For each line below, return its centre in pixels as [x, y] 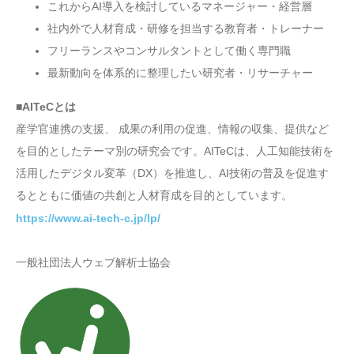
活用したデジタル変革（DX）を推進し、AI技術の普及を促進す [172, 173]
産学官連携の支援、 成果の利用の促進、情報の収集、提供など [172, 129]
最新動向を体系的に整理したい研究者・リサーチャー [180, 72]
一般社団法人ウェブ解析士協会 [93, 263]
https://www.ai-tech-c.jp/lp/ [88, 218]
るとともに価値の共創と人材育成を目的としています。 [154, 196]
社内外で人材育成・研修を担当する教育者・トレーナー [186, 28]
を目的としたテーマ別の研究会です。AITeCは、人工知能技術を [175, 151]
